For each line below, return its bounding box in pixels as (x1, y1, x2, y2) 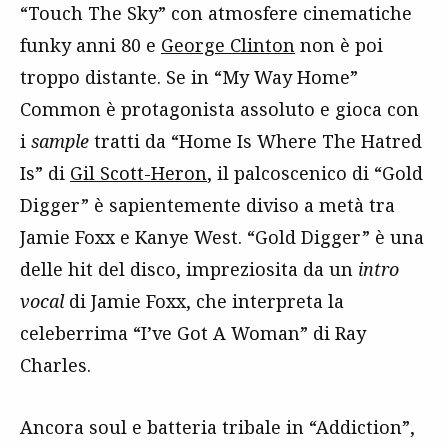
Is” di (20, 160, 70, 185)
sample (31, 128, 89, 153)
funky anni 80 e (20, 32, 161, 57)
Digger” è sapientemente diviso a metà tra (20, 192, 395, 217)
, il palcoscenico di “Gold (207, 160, 423, 185)
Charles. (20, 352, 91, 377)
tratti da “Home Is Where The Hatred (89, 128, 422, 153)
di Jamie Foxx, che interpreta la (64, 288, 344, 313)
